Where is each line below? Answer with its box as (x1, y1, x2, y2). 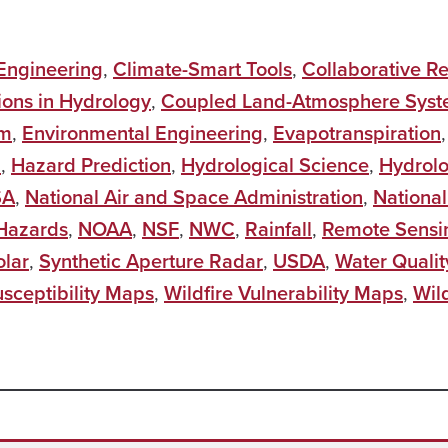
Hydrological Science (181, 150, 369, 179)
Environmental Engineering (22, 118, 263, 147)
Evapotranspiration (273, 118, 441, 147)
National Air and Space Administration (25, 182, 363, 211)
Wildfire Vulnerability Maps (164, 278, 403, 307)
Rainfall (245, 214, 312, 243)
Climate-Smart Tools (113, 54, 292, 83)
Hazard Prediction (11, 150, 171, 179)
